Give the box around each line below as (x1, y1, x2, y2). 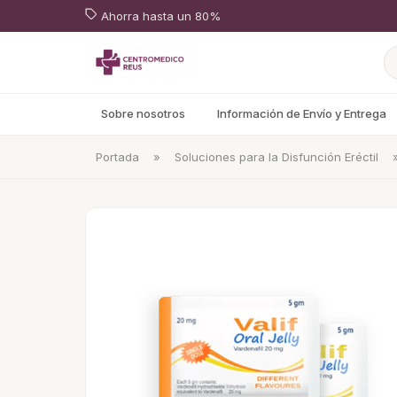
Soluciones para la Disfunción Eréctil (175, 150, 378, 164)
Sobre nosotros (101, 106, 185, 121)
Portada (96, 150, 139, 164)
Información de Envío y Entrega (217, 106, 386, 121)
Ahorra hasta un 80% (97, 9, 221, 23)
